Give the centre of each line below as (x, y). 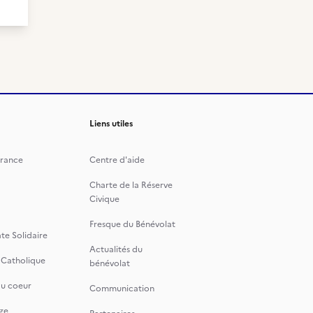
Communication (122, 289)
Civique (104, 199)
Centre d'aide (117, 160)
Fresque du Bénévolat (132, 224)
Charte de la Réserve (131, 185)
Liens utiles (111, 124)
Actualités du (116, 249)
